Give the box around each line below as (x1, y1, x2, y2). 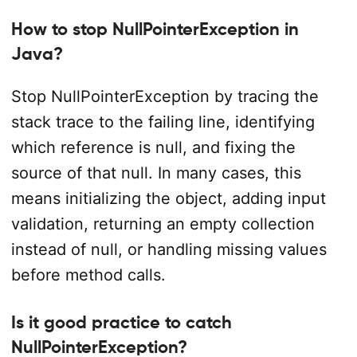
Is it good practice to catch (10, 311, 232, 332)
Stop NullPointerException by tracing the (10, 87, 319, 107)
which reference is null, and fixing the (10, 138, 296, 158)
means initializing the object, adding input (10, 189, 326, 209)
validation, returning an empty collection (10, 214, 315, 234)
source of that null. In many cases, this (10, 163, 301, 183)
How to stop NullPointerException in (10, 18, 299, 40)
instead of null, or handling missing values (10, 240, 327, 260)
